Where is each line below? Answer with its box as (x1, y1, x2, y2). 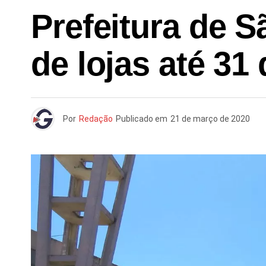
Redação (79, 114, 113, 123)
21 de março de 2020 (170, 114, 250, 123)
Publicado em (116, 114, 167, 123)
